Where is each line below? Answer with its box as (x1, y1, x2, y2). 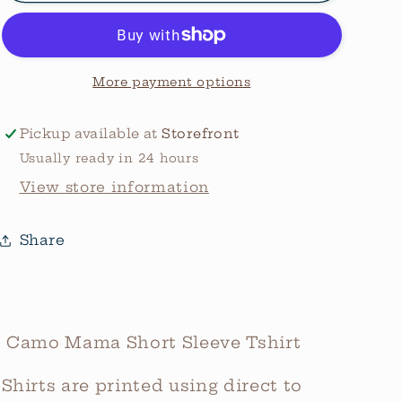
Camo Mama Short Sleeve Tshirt (6, 333, 301, 354)
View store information (19, 179, 210, 197)
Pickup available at (19, 126, 162, 143)
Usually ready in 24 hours (19, 150, 199, 165)
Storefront (162, 126, 240, 143)
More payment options (92, 74, 251, 89)
